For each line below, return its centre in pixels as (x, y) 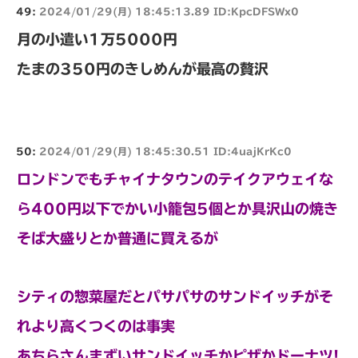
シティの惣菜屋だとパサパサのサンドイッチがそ (175, 297)
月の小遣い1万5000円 (97, 40)
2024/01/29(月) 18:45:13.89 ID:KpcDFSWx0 (169, 12)
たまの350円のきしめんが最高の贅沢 (143, 69)
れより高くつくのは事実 (96, 326)
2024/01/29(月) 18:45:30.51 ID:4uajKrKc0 (165, 151)
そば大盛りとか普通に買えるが (117, 239)
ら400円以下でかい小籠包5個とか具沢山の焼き (177, 209)
